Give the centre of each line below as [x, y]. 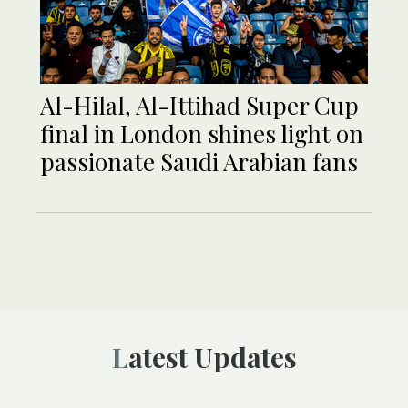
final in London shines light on [202, 134]
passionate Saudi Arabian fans [199, 162]
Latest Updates [212, 357]
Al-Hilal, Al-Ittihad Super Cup [199, 106]
